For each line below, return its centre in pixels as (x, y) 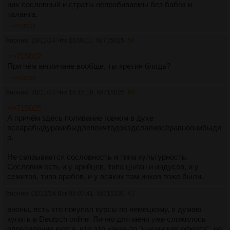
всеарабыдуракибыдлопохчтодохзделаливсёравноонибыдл (114, 128)
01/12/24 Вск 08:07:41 (62, 194)
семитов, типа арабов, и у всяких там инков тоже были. (105, 177)
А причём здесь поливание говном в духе (80, 118)
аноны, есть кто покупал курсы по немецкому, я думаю (104, 209)
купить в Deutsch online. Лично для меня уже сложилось (107, 219)
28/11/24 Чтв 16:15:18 (62, 93)
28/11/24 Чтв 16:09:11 (62, 41)
